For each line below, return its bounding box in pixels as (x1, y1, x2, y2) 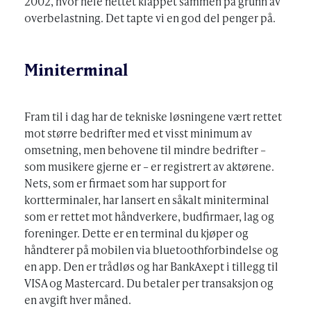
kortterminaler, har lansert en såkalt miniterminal (24, 191, 269, 208)
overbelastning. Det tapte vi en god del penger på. (24, 9, 276, 26)
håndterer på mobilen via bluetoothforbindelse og (24, 241, 278, 258)
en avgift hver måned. (24, 291, 131, 308)
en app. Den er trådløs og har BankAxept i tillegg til (24, 258, 278, 274)
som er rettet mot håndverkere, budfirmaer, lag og (24, 208, 274, 224)
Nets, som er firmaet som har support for (24, 174, 226, 191)
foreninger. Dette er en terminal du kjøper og (24, 224, 249, 241)
